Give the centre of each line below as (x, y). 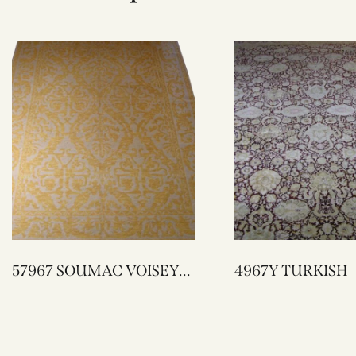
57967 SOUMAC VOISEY (34, 271)
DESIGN (40, 290)
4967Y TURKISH (315, 271)
